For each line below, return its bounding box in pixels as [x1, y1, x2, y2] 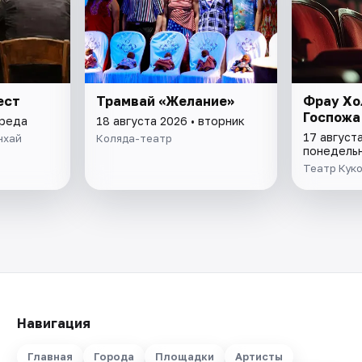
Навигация [16, 315, 90, 331]
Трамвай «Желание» [96, 92, 235, 109]
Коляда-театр [96, 131, 173, 145]
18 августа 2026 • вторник [96, 113, 246, 128]
